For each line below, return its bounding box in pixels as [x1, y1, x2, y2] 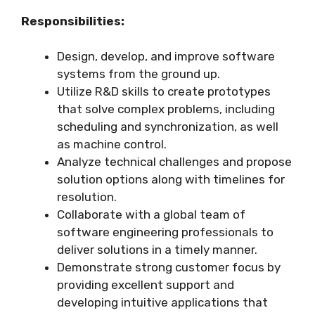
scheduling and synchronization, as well [57, 120, 278, 134]
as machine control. [57, 137, 167, 152]
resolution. [57, 190, 117, 205]
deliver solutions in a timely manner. [57, 243, 257, 257]
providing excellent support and [57, 278, 234, 292]
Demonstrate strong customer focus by [57, 260, 281, 275]
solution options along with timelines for [57, 172, 285, 187]
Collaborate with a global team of [57, 207, 245, 222]
